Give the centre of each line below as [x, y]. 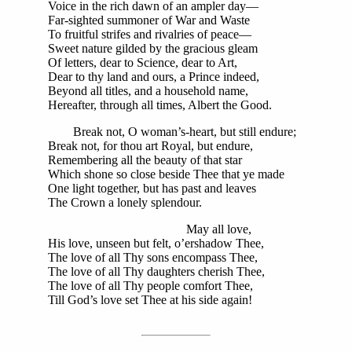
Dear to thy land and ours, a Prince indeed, [154, 76]
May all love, [150, 229]
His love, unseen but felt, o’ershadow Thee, [156, 243]
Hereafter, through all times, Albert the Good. [160, 104]
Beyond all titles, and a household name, [148, 90]
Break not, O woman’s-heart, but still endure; [172, 131]
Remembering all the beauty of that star [145, 159]
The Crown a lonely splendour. [125, 202]
